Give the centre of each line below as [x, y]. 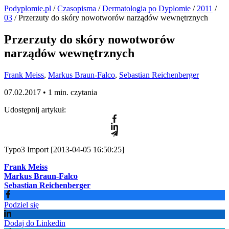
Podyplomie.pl [28, 8]
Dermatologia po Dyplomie [146, 8]
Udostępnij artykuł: [35, 109]
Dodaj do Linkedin [35, 223]
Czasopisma [77, 8]
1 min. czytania [73, 92]
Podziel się [21, 204]
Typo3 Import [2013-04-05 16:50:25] [64, 149]
